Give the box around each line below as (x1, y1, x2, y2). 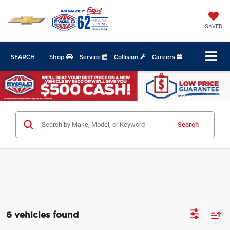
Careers (152, 53, 177, 61)
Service (80, 53, 102, 61)
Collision (114, 53, 140, 61)
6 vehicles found (6, 209, 79, 219)
